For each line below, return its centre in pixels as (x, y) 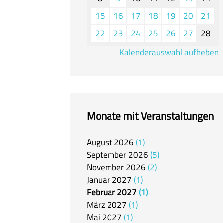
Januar (98, 180)
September (107, 155)
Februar (101, 192)
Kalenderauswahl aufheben (169, 52)
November (105, 167)
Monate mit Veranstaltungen (150, 116)
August (99, 143)
